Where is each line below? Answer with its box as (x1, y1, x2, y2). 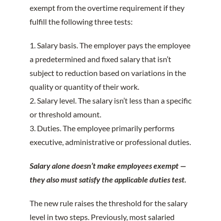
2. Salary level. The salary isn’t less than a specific (29, 95, 191, 105)
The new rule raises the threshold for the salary (29, 198, 187, 208)
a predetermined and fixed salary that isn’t (29, 54, 171, 64)
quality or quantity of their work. (29, 81, 139, 91)
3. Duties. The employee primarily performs (29, 123, 175, 133)
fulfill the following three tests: (29, 16, 133, 26)
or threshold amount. (29, 109, 101, 119)
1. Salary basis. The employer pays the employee (29, 40, 190, 50)
